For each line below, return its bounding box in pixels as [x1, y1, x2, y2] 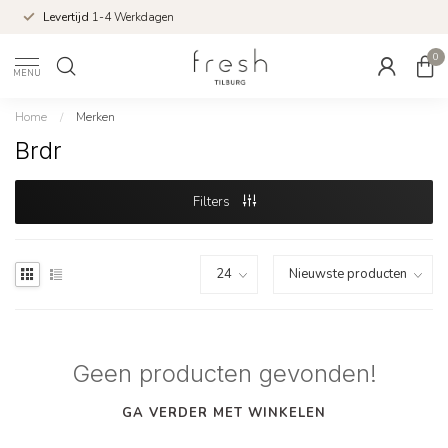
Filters [192, 193, 233, 211]
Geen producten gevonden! [71, 359, 377, 388]
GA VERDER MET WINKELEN [122, 404, 326, 422]
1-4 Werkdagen [92, 8, 174, 25]
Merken [76, 109, 115, 125]
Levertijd [43, 8, 92, 25]
